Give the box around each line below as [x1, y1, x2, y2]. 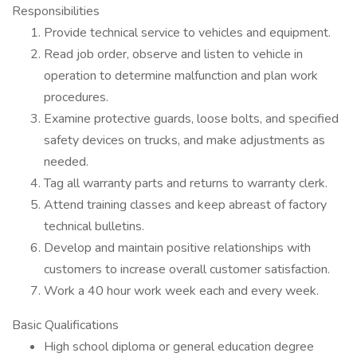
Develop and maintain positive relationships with [44, 239, 311, 257]
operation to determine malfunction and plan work [44, 67, 318, 84]
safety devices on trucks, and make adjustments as [44, 131, 325, 149]
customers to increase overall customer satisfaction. [44, 261, 330, 278]
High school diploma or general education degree [44, 338, 314, 355]
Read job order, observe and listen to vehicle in [44, 45, 303, 63]
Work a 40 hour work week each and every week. [44, 282, 319, 300]
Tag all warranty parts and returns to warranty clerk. [44, 175, 328, 192]
